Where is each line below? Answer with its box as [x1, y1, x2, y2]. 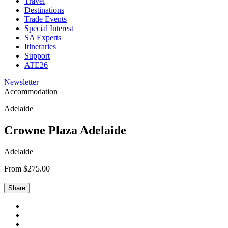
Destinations [24, 5, 64, 14]
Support [24, 51, 50, 60]
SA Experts [24, 33, 61, 42]
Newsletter [4, 77, 39, 87]
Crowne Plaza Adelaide [4, 123, 126, 137]
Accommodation [4, 87, 58, 96]
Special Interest [24, 23, 73, 33]
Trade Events [24, 14, 67, 23]
